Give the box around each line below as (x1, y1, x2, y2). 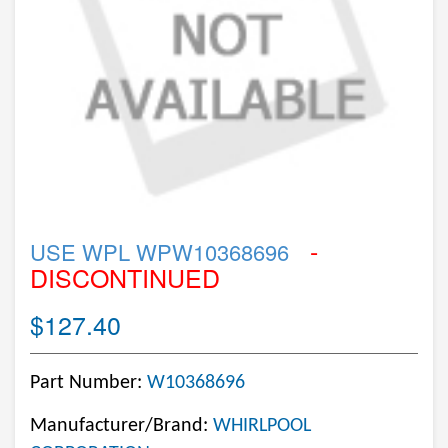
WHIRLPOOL (213, 416, 311, 436)
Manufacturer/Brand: (30, 416, 213, 436)
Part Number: (30, 373, 147, 393)
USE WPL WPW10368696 (30, 236, 289, 267)
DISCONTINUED (30, 259, 220, 295)
